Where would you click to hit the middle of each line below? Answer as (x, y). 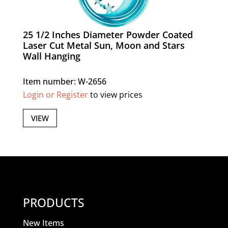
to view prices (115, 95)
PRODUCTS (53, 203)
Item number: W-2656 (64, 81)
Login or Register (55, 95)
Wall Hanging (51, 56)
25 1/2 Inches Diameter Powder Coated (108, 35)
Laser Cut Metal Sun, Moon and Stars (104, 45)
